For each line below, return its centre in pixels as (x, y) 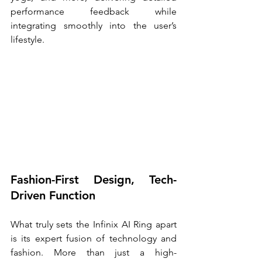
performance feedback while (94, 12)
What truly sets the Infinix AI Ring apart (94, 224)
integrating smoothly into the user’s (94, 26)
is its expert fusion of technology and (94, 238)
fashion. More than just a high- (94, 252)
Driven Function (53, 195)
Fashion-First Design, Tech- (94, 179)
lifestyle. (29, 40)
